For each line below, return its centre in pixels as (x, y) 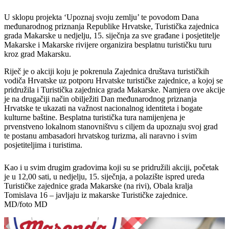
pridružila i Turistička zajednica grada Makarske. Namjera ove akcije (114, 90)
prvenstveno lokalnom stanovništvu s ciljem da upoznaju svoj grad (111, 127)
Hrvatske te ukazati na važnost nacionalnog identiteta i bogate (103, 108)
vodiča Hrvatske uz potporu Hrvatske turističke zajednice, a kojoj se (113, 81)
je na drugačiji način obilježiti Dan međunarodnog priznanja (100, 99)
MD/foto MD (26, 204)
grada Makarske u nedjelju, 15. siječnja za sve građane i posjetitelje (112, 36)
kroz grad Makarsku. (38, 54)
